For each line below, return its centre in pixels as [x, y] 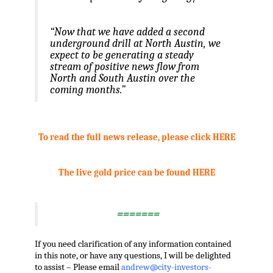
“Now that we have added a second [127, 32]
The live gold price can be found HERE [136, 173]
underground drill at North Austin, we [135, 44]
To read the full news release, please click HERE [136, 138]
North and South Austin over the [122, 78]
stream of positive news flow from [124, 67]
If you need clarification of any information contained [133, 244]
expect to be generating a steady [122, 55]
